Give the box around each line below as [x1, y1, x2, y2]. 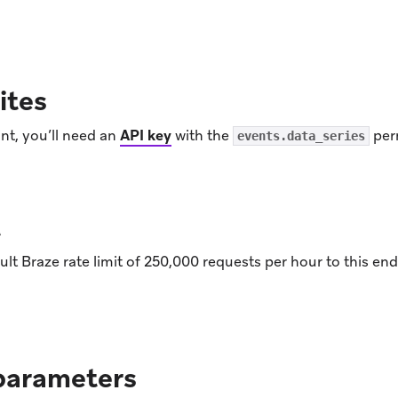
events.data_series [237, 129, 365, 144]
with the [171, 126, 233, 146]
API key [120, 126, 171, 146]
